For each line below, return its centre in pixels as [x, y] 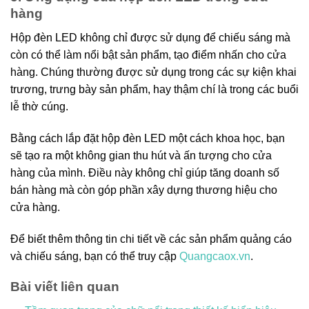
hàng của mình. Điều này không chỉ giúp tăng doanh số [145, 172]
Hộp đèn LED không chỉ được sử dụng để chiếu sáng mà [150, 38]
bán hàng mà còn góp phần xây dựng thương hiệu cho [144, 190]
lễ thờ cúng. [39, 107]
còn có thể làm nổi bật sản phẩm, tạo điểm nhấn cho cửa [148, 55]
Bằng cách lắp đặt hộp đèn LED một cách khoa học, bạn [148, 138]
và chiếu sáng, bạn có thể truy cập [95, 256]
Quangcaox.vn [215, 256]
